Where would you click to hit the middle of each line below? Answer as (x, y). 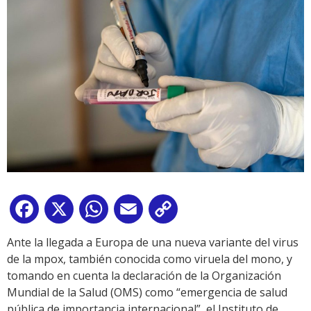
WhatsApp (138, 212)
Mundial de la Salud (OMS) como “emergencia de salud (147, 293)
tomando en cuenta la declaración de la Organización (144, 276)
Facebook (67, 212)
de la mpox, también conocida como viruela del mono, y (150, 259)
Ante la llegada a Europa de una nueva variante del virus (153, 243)
